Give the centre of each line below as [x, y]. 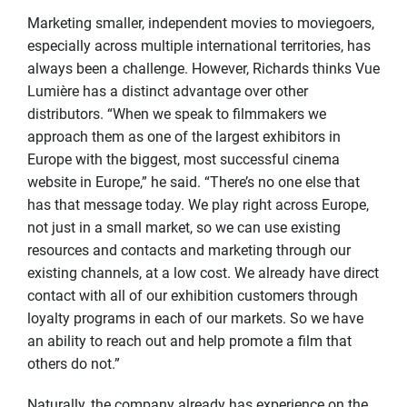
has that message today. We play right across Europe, [198, 204]
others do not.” [74, 363]
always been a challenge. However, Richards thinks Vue [203, 68]
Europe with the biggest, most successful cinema [184, 159]
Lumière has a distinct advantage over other [168, 91]
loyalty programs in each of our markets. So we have [195, 318]
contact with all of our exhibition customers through [193, 295]
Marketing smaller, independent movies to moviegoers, [201, 23]
